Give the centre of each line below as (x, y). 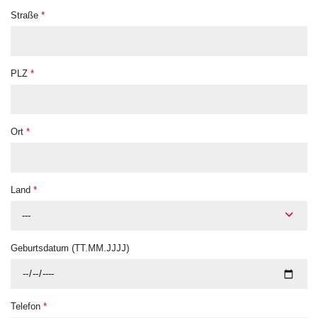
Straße (26, 16)
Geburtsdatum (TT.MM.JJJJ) (70, 248)
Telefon (27, 307)
